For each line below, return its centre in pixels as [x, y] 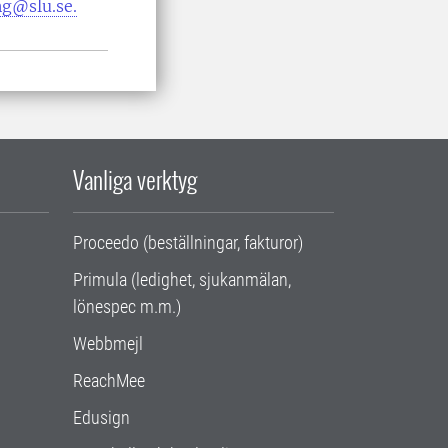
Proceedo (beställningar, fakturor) [188, 242]
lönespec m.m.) [127, 306]
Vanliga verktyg [135, 179]
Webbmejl [108, 343]
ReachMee [109, 380]
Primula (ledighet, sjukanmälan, [182, 279]
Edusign [101, 417]
